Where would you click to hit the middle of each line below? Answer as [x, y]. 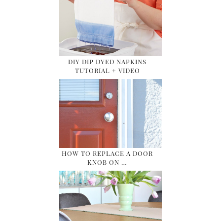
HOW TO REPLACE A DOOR [108, 153]
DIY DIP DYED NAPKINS [108, 61]
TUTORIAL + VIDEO [107, 70]
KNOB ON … [108, 162]
